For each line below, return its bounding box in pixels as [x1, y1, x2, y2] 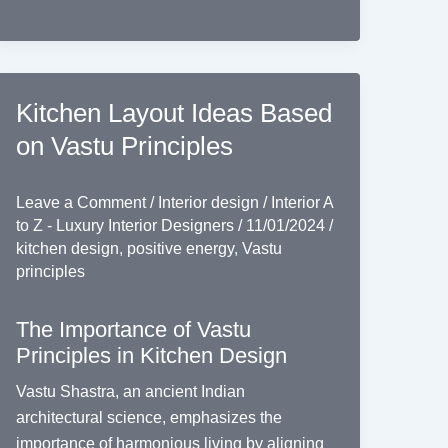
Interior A [270, 193, 333, 211]
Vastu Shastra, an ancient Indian [15, 383, 245, 401]
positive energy [126, 239, 234, 257]
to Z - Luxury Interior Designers [15, 216, 238, 234]
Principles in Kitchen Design [15, 343, 287, 369]
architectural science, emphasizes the [15, 409, 282, 427]
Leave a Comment [15, 193, 146, 211]
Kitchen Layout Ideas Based [15, 97, 332, 128]
